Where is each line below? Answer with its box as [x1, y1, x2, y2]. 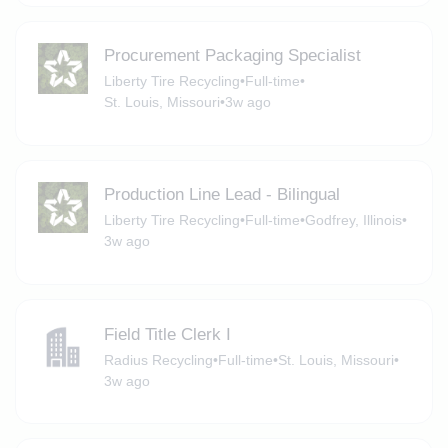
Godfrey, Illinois [304, 212, 402, 229]
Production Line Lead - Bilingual [103, 185, 340, 205]
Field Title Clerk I [103, 324, 231, 344]
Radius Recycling [103, 351, 213, 368]
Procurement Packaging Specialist [103, 46, 361, 66]
